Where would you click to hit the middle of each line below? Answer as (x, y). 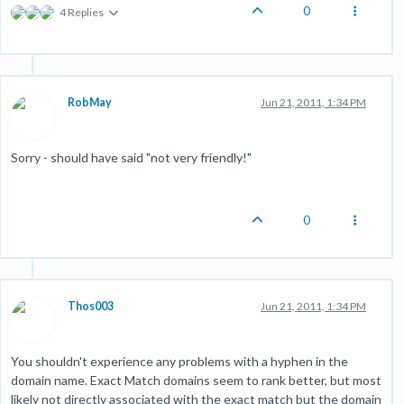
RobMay (90, 102)
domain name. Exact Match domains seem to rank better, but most (196, 380)
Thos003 (91, 306)
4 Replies (82, 12)
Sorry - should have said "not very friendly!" (131, 157)
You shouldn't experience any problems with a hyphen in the (179, 361)
